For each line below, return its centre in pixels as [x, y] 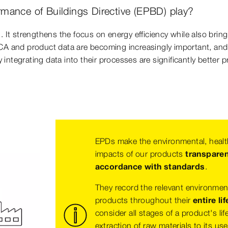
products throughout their [143, 200]
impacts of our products [140, 153]
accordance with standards [150, 166]
